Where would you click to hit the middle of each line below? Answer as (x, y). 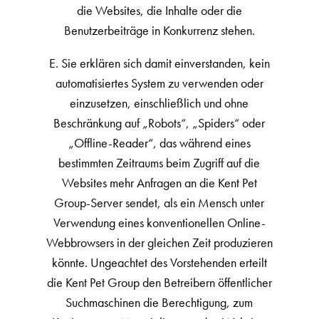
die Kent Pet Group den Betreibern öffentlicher (159, 282)
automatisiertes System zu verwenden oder (159, 83)
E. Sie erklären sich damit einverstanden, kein (159, 63)
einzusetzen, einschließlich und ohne (159, 103)
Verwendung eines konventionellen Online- (159, 223)
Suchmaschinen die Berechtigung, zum (159, 302)
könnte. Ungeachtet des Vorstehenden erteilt (159, 262)
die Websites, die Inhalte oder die (159, 10)
